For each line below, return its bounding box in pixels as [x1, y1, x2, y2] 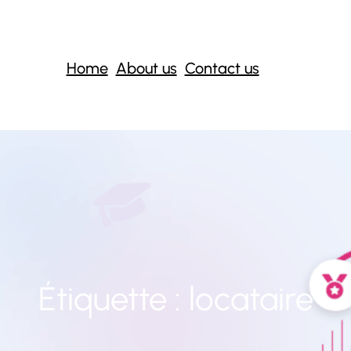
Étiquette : [38, 278, 189, 319]
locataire [188, 278, 313, 319]
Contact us [184, 58, 259, 78]
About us [115, 58, 177, 78]
